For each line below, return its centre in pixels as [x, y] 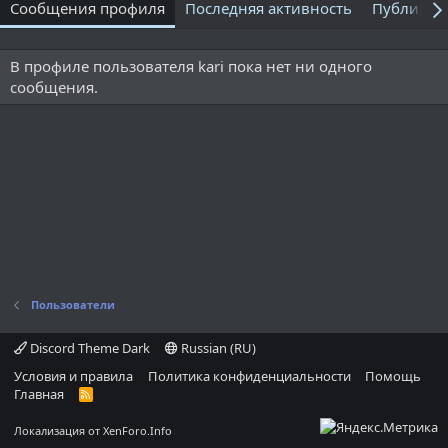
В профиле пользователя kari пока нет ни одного [191, 66]
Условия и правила [73, 376]
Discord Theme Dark [88, 348]
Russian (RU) [216, 348]
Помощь [393, 376]
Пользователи [72, 304]
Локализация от [58, 430]
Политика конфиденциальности [249, 376]
